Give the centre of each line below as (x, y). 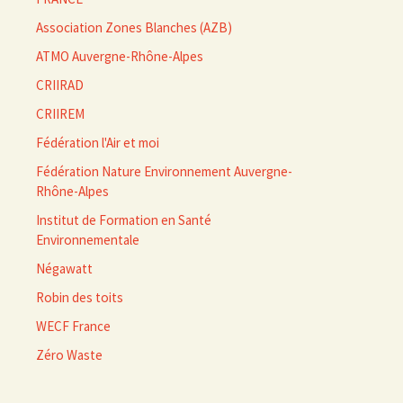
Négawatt (64, 269)
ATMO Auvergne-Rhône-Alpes (120, 56)
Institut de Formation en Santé (124, 220)
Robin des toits (80, 297)
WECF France (73, 326)
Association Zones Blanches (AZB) (134, 27)
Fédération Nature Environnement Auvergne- (164, 171)
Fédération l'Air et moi (98, 143)
